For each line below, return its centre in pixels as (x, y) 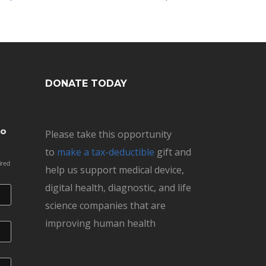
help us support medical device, (115, 170)
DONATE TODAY (86, 83)
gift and (173, 152)
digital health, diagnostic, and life (118, 187)
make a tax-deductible (106, 152)
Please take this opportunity (108, 134)
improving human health (100, 223)
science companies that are (105, 205)
